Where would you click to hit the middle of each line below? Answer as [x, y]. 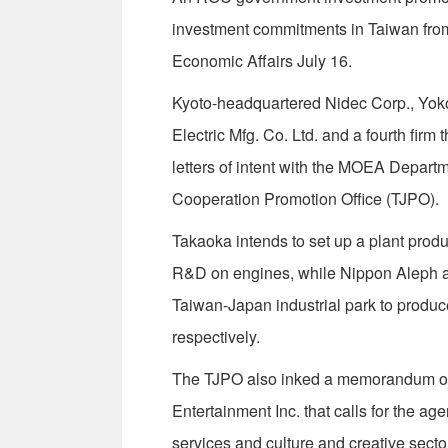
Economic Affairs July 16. [262, 61]
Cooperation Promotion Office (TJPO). [305, 199]
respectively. [216, 337]
